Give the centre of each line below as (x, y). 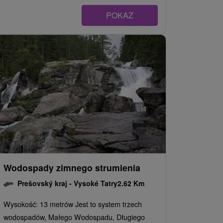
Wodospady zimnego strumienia (72, 167)
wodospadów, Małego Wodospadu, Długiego (74, 217)
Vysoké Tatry (96, 183)
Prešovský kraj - (46, 183)
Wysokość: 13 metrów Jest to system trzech (73, 204)
